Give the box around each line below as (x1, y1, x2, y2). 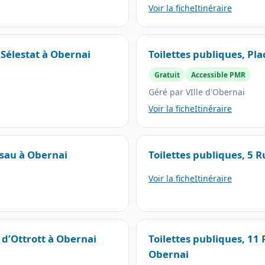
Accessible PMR (190, 69, 245, 80)
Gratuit (154, 69, 180, 80)
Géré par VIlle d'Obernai (148, 86, 245, 98)
